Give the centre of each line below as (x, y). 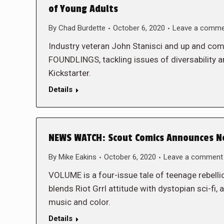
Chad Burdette (82, 28)
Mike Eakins (77, 157)
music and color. (79, 202)
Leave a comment (193, 157)
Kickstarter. (70, 73)
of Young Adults (83, 9)
